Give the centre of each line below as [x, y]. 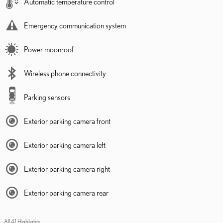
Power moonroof [49, 49]
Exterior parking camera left [65, 145]
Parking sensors [47, 97]
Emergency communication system [75, 25]
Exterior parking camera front [67, 121]
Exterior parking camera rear [66, 192]
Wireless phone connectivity [65, 73]
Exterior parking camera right [67, 168]
